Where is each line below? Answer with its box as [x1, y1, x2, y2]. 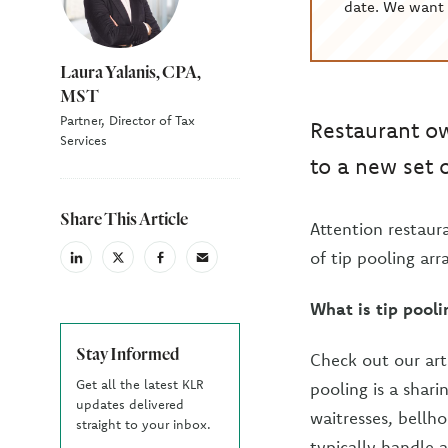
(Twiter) [116, 270, 159, 286]
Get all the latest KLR [76, 376, 204, 392]
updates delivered [76, 396, 184, 412]
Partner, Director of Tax [60, 112, 195, 128]
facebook [158, 255, 212, 271]
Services [60, 132, 107, 148]
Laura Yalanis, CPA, [60, 61, 201, 82]
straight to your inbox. [76, 416, 211, 432]
